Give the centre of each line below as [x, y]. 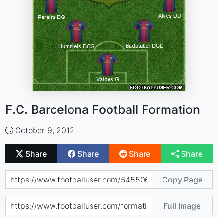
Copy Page [182, 179]
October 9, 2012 [45, 130]
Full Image [182, 206]
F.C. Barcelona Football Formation [103, 109]
